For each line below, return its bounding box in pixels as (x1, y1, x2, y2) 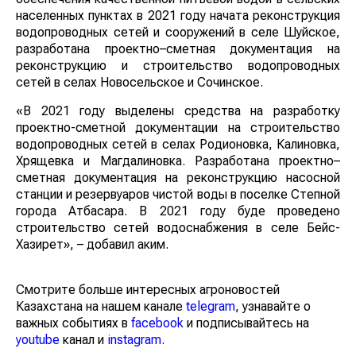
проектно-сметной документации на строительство (16, 119, 340, 135)
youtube (16, 331, 60, 347)
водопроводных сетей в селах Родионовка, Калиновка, (16, 136, 340, 152)
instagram (107, 331, 161, 347)
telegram (186, 298, 235, 314)
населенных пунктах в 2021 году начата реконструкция (16, 7, 340, 23)
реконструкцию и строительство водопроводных (16, 57, 340, 73)
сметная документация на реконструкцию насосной (16, 169, 340, 185)
